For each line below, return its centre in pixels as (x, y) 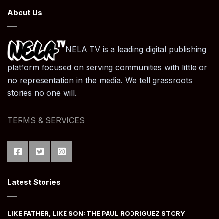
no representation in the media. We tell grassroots (100, 80)
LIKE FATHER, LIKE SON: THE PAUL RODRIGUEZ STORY (96, 213)
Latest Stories (34, 182)
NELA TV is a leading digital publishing (136, 50)
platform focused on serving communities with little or (107, 67)
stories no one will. (42, 93)
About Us (25, 12)
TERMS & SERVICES (46, 120)
